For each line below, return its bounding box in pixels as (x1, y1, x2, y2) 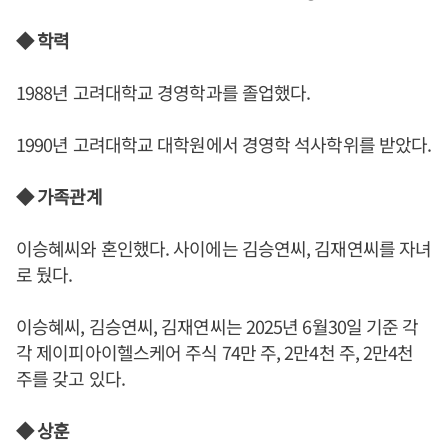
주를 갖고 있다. (16, 365, 125, 392)
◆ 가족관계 (16, 183, 102, 210)
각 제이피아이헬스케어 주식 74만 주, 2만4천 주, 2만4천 (16, 339, 414, 366)
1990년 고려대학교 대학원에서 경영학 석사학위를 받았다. (16, 131, 432, 158)
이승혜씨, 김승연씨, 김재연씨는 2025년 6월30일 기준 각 (16, 313, 419, 340)
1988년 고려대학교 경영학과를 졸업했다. (16, 79, 311, 106)
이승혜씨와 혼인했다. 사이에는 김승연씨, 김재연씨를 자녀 (16, 235, 432, 262)
